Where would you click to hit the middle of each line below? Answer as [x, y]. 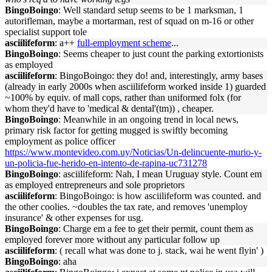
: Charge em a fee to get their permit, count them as [156, 229]
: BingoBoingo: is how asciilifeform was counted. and [158, 196]
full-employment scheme [124, 43]
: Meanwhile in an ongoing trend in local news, [148, 119]
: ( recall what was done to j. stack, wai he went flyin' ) [159, 250]
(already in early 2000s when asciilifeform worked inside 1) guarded [135, 87]
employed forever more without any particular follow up [112, 240]
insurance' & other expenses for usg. [74, 218]
